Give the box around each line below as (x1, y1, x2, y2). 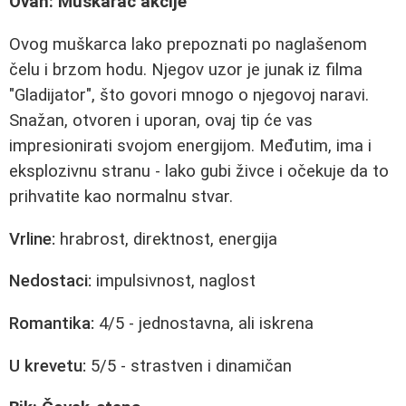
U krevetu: (9, 355, 86, 376)
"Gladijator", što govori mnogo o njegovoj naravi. (9, 85, 369, 105)
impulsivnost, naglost (92, 271, 256, 292)
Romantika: (9, 313, 94, 333)
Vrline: (9, 228, 55, 249)
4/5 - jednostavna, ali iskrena (94, 313, 314, 333)
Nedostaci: (9, 271, 92, 292)
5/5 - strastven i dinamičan (86, 355, 292, 376)
